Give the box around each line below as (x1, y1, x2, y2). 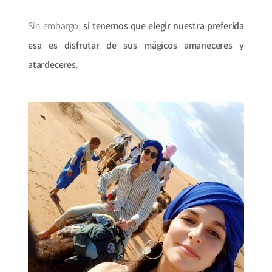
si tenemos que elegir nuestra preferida (83, 19, 245, 32)
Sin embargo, (28, 19, 84, 32)
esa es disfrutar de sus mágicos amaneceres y (28, 38, 244, 52)
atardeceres (28, 58, 76, 71)
